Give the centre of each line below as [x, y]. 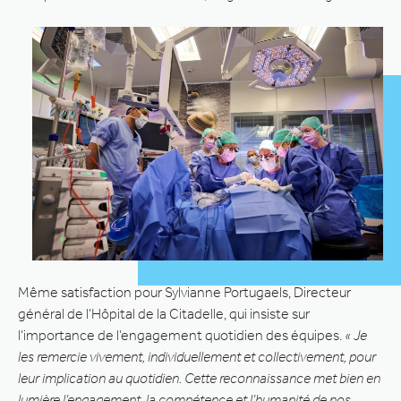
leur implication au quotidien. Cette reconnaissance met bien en [199, 378]
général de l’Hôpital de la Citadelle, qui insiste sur [164, 313]
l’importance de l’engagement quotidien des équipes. [181, 335]
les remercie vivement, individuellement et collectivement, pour [197, 356]
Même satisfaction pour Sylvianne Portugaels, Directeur [184, 292]
